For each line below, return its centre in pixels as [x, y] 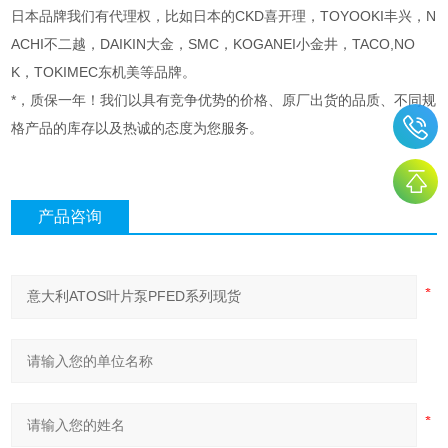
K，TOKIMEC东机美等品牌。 [104, 72]
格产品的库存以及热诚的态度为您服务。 [137, 128]
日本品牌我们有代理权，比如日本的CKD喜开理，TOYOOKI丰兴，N [224, 16]
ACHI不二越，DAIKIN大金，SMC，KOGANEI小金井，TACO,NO [213, 44]
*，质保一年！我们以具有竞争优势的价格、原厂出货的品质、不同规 [224, 100]
